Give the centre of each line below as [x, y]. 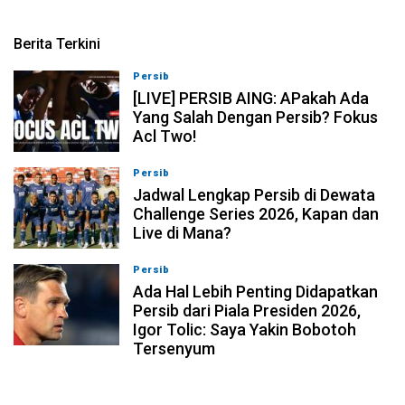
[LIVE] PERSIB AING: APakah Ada [251, 99]
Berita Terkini [57, 44]
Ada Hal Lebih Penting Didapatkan [256, 292]
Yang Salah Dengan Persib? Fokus [256, 118]
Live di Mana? [183, 233]
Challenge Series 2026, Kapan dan [256, 214]
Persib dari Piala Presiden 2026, [247, 311]
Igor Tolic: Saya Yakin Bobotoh [245, 330]
